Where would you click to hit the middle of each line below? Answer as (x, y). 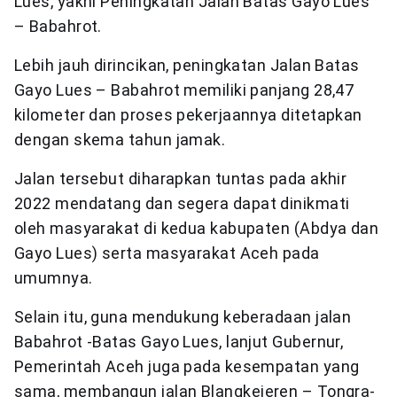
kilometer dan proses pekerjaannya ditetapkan (188, 115)
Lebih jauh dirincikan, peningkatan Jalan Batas (187, 65)
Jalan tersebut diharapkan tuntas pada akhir (181, 179)
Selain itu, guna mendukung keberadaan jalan (183, 317)
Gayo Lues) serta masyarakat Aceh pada (167, 253)
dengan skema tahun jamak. (120, 140)
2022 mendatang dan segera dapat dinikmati (182, 203)
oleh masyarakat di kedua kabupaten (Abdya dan (197, 228)
